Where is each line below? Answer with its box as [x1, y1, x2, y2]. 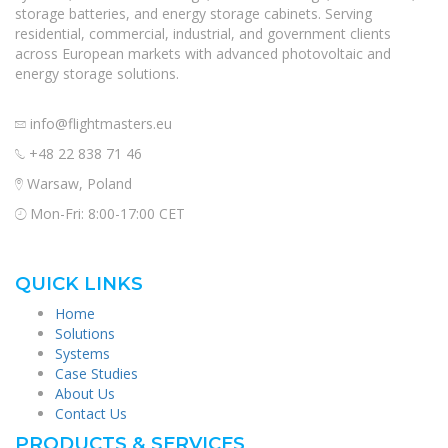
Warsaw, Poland [23, 173, 132, 193]
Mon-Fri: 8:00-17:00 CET [26, 203, 185, 223]
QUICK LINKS [15, 271, 143, 295]
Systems [55, 343, 110, 363]
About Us [55, 383, 115, 403]
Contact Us [55, 403, 127, 423]
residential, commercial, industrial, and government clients [15, 23, 391, 43]
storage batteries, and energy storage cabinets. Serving [15, 3, 372, 23]
